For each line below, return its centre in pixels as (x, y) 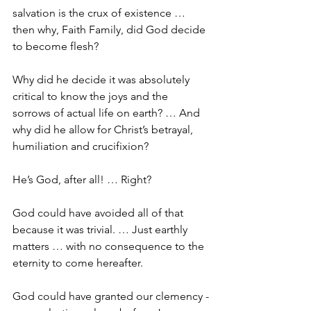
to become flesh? (56, 46)
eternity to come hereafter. (79, 262)
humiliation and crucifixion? (82, 146)
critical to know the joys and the (92, 96)
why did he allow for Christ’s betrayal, (104, 129)
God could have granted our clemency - (111, 296)
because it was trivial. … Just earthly (101, 229)
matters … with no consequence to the (110, 246)
